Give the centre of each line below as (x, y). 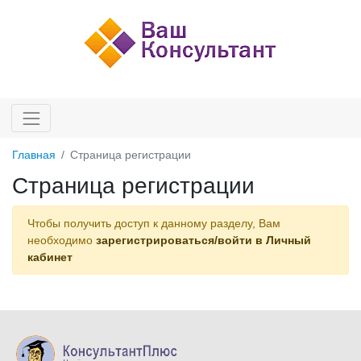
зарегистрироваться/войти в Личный (203, 240)
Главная (34, 154)
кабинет (50, 257)
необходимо (61, 240)
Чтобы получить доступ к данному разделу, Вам (154, 223)
